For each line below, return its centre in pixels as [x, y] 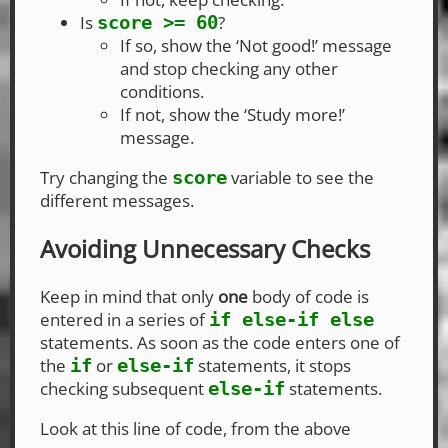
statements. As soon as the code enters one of [220, 342]
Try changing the [106, 178]
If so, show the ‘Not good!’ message [256, 46]
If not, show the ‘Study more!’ [232, 115]
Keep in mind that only [129, 296]
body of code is [308, 296]
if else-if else [291, 319]
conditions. [162, 92]
